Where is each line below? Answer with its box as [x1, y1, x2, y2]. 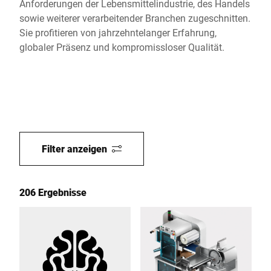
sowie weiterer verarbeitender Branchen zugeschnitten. [19, 11, 250, 24]
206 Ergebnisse [19, 186, 87, 198]
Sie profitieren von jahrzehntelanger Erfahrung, [19, 26, 217, 39]
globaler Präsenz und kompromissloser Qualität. [19, 41, 224, 53]
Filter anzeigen [42, 142, 107, 155]
